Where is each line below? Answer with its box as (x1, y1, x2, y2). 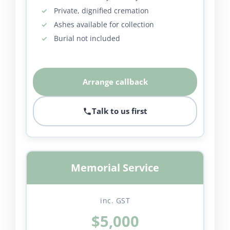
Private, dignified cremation (53, 6, 149, 16)
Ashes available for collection (53, 20, 154, 30)
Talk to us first (92, 106, 147, 117)
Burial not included (53, 33, 120, 44)
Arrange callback (82, 76, 148, 87)
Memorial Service (71, 161, 159, 175)
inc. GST (100, 196, 130, 206)
